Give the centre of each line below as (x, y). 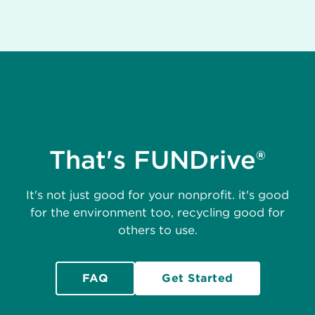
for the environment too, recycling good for (157, 213)
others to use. (157, 230)
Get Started (198, 278)
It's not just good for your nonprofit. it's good (157, 195)
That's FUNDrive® (157, 160)
